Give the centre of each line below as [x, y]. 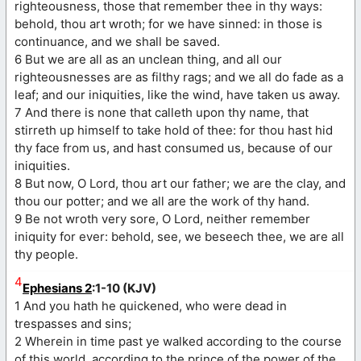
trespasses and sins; [73, 323]
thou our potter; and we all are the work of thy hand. [162, 201]
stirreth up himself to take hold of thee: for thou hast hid [174, 130]
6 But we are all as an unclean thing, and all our [148, 59]
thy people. [46, 254]
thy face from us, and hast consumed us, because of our [174, 147]
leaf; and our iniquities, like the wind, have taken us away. [177, 94]
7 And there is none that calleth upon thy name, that [162, 112]
